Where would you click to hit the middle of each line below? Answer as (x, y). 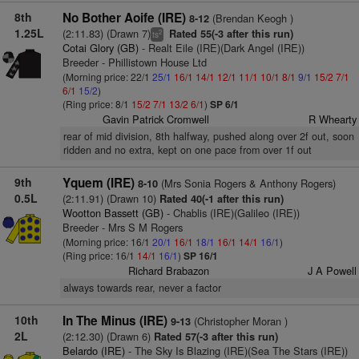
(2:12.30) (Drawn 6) (106, 336)
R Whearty (332, 119)
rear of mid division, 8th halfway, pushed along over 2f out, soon (208, 136)
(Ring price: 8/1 (97, 104)
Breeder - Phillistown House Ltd (134, 62)
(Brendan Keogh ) (251, 18)
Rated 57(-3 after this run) (214, 337)
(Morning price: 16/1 (107, 242)
